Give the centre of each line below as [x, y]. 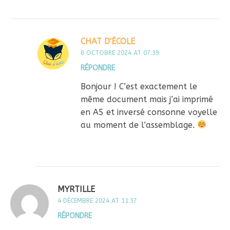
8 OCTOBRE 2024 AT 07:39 [120, 53]
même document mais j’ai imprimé [147, 99]
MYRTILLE [76, 189]
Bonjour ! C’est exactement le [139, 86]
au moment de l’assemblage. [139, 125]
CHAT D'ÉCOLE [108, 41]
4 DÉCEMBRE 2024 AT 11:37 [97, 200]
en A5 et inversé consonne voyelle [149, 112]
